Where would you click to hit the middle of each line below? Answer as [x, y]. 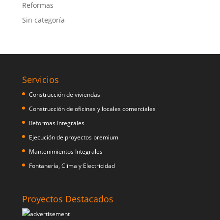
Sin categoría [43, 20]
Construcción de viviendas [64, 95]
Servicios [40, 80]
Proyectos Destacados [68, 199]
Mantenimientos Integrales [66, 151]
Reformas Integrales [56, 123]
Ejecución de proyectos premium [73, 137]
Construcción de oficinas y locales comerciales [92, 109]
